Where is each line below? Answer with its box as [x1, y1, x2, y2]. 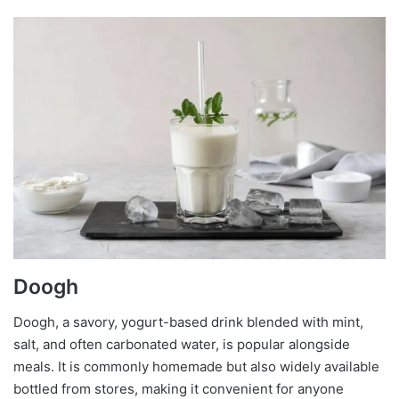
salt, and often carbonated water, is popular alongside [13, 336, 350, 354]
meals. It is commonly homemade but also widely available [13, 358, 379, 376]
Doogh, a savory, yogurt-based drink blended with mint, [13, 313, 363, 331]
